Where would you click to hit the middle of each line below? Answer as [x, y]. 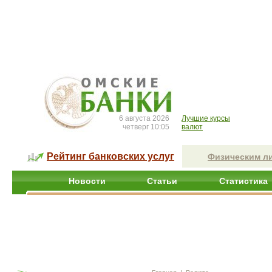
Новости [87, 181]
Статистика [243, 181]
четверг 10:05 [146, 127]
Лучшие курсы [206, 118]
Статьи [162, 181]
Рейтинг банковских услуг [110, 156]
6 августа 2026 [144, 118]
